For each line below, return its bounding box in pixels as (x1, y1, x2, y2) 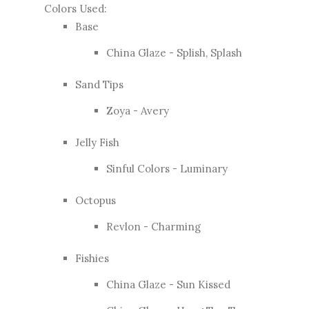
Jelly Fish (75, 135, 119, 149)
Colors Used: (44, 1, 107, 15)
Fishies (75, 251, 109, 265)
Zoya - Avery (106, 103, 169, 117)
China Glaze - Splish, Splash (106, 46, 242, 59)
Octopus (75, 193, 116, 207)
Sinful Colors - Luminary (106, 161, 228, 175)
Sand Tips (75, 77, 123, 91)
